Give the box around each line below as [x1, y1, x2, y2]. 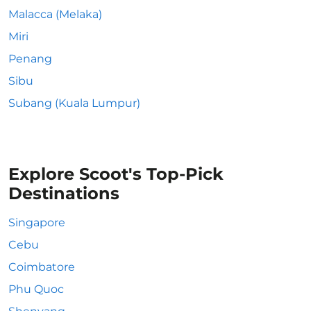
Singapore [8, 216, 65, 229]
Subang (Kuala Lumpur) [8, 96, 140, 110]
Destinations [8, 183, 119, 203]
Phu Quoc [8, 283, 64, 296]
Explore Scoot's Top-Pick [8, 164, 224, 184]
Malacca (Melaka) [8, 8, 102, 21]
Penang [8, 52, 52, 65]
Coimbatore [8, 260, 75, 274]
